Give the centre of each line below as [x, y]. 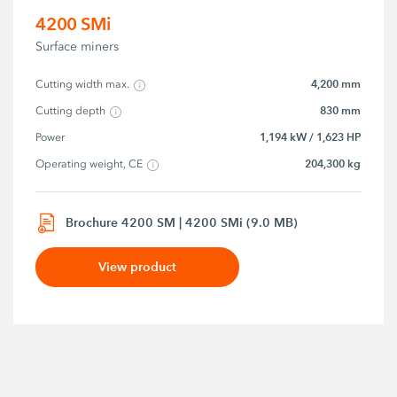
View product [138, 266]
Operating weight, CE [90, 164]
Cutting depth [71, 111]
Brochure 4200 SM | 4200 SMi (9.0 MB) [182, 223]
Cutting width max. [83, 85]
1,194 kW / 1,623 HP [311, 137]
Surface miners [78, 47]
